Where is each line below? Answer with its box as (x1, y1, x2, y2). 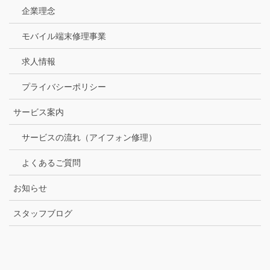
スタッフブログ (13, 209, 72, 219)
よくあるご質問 (22, 158, 81, 168)
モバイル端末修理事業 (22, 31, 106, 42)
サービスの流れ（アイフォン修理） (22, 133, 157, 143)
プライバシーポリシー (22, 82, 106, 92)
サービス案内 (13, 107, 64, 118)
